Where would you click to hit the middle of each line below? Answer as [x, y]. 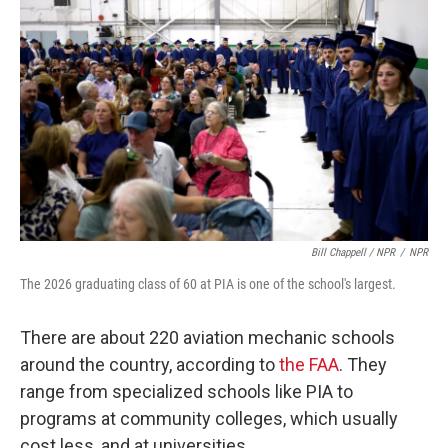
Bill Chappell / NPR [353, 252]
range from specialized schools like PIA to [186, 391]
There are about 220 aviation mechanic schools [207, 337]
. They [363, 364]
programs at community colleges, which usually [209, 418]
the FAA [309, 364]
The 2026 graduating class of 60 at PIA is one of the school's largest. [208, 283]
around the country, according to [149, 364]
